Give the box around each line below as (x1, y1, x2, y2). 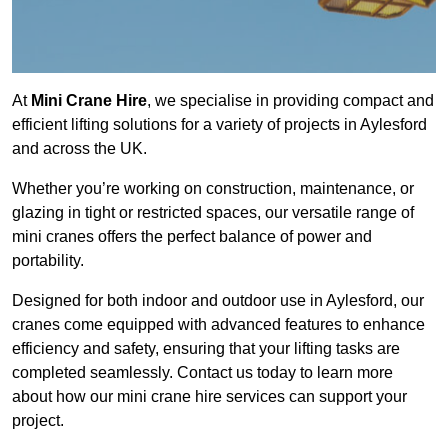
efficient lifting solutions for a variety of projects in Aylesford (12, 116, 427, 134)
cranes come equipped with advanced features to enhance (12, 316, 425, 334)
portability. (12, 252, 84, 270)
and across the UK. (12, 140, 147, 158)
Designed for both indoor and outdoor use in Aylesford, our (12, 292, 424, 310)
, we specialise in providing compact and (147, 92, 434, 110)
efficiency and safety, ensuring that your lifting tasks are (12, 340, 400, 358)
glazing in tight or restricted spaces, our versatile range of (12, 204, 414, 222)
